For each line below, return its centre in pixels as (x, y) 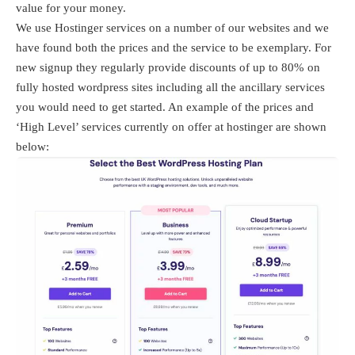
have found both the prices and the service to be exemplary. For (174, 47)
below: (32, 146)
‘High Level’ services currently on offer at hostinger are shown (171, 126)
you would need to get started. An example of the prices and (165, 107)
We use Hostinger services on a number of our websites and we (172, 27)
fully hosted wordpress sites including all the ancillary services (170, 87)
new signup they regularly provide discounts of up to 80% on (168, 67)
